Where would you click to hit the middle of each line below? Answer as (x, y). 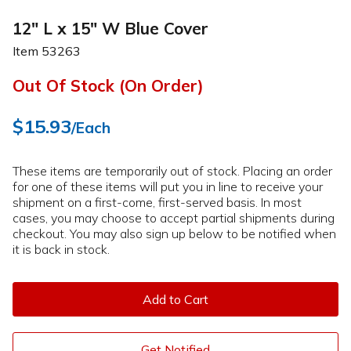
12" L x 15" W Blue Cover (110, 28)
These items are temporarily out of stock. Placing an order (172, 171)
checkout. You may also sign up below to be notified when (174, 234)
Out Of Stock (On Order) (108, 86)
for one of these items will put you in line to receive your (168, 187)
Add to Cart (175, 300)
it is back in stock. (61, 250)
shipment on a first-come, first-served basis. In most (157, 203)
